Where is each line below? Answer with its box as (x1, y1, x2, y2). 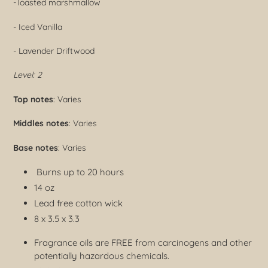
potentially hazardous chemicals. (34, 249, 169, 261)
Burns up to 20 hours (34, 166, 124, 178)
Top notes (13, 93, 53, 105)
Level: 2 (13, 69, 42, 81)
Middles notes (13, 118, 69, 129)
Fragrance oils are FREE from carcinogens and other (34, 236, 252, 248)
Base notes (13, 142, 58, 153)
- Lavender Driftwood (13, 45, 95, 57)
